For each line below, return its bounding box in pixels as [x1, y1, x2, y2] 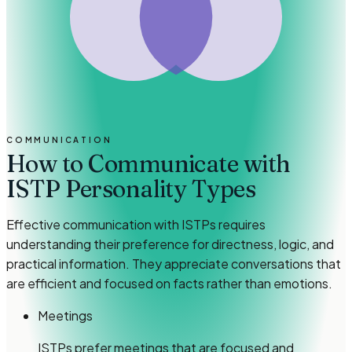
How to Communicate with [6, 149, 291, 179]
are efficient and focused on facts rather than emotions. [6, 275, 332, 292]
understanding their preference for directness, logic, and [6, 236, 334, 253]
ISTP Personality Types [6, 174, 256, 204]
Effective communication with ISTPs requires [6, 216, 266, 233]
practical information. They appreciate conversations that [6, 255, 341, 273]
